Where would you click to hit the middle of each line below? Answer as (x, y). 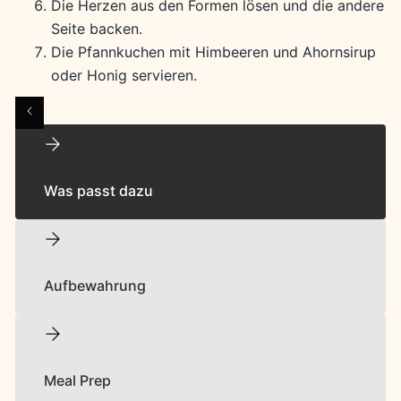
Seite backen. (96, 28)
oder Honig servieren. (124, 75)
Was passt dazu (98, 191)
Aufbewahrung (94, 286)
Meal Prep (77, 381)
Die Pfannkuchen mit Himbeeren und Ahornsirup (213, 51)
